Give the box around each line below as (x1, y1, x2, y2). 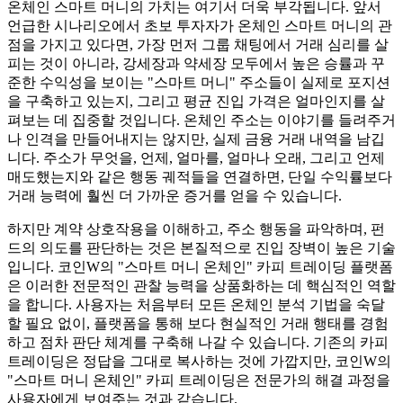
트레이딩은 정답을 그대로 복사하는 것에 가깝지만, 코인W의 (7, 354, 391, 370)
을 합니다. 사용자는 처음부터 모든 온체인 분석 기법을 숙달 (7, 297, 385, 313)
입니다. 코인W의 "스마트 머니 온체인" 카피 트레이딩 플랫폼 (7, 259, 393, 275)
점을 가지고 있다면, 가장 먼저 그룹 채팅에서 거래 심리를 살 (7, 37, 389, 53)
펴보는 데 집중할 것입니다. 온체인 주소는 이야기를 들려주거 (7, 112, 396, 129)
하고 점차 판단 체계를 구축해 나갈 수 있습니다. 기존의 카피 (7, 335, 389, 351)
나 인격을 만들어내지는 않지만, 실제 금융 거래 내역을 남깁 (7, 131, 385, 148)
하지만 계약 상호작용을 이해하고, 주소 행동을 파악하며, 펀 (7, 221, 385, 237)
